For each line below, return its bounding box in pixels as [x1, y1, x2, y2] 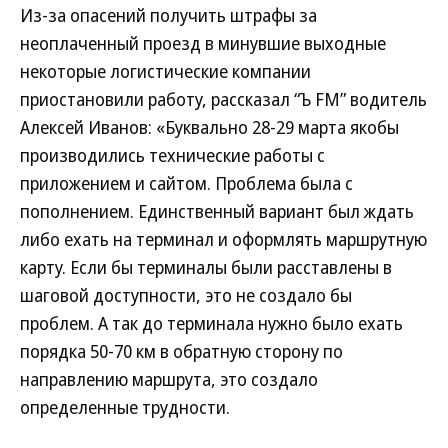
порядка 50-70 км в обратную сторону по [20, 339, 343, 363]
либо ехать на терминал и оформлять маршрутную [20, 227, 427, 251]
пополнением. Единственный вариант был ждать [20, 199, 414, 223]
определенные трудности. [20, 395, 230, 419]
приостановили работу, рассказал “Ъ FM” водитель [20, 87, 427, 111]
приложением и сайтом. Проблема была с [20, 171, 353, 195]
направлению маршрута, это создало [20, 367, 318, 391]
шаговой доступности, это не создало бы [20, 283, 352, 307]
